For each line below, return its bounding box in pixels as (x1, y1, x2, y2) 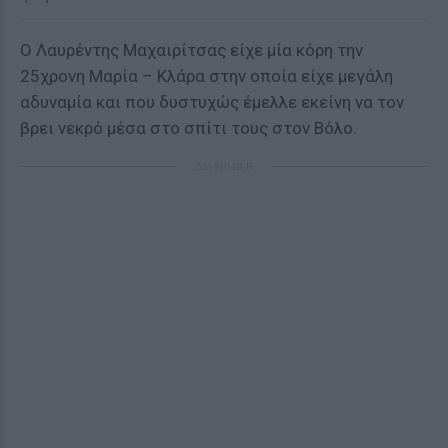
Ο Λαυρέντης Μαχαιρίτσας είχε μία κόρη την (20, 40, 363, 60)
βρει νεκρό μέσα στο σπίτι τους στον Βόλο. (20, 118, 357, 138)
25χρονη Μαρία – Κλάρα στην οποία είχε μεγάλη (20, 66, 393, 86)
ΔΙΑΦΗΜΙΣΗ (195, 159, 253, 173)
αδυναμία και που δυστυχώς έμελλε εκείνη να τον (20, 92, 404, 112)
